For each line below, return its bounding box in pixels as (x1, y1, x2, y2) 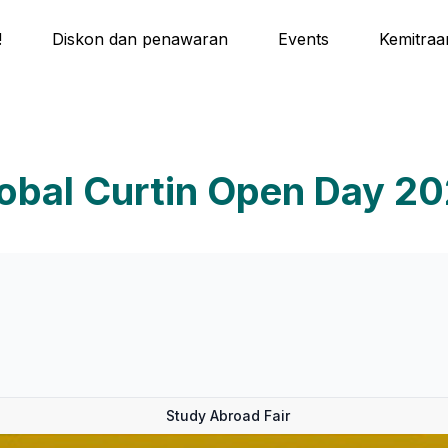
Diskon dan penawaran (52, 28, 228, 49)
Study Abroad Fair (166, 407, 290, 424)
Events (278, 28, 329, 49)
